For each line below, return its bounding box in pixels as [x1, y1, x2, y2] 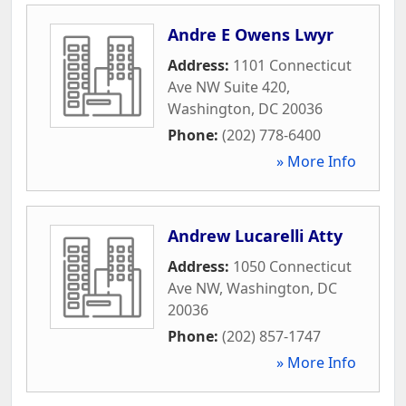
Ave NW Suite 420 [168, 76, 286, 97]
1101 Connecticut [233, 54, 352, 75]
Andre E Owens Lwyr [168, 23, 333, 45]
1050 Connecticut [233, 256, 352, 276]
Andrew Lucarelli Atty [168, 224, 343, 246]
